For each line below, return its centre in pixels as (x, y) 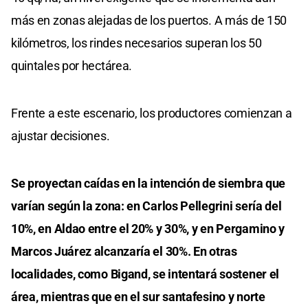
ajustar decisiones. (60, 135)
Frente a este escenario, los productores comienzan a (152, 113)
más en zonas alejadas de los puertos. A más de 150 (149, 20)
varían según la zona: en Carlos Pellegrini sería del (146, 206)
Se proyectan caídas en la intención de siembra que (148, 183)
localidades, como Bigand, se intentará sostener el (145, 274)
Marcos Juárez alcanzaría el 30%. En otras (124, 251)
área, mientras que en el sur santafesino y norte (138, 296)
